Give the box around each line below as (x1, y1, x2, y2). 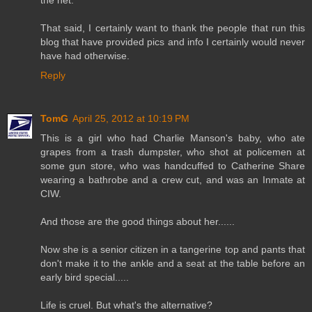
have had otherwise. (40, 50, 130, 62)
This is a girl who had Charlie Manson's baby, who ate (40, 132, 305, 144)
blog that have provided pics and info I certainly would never (40, 36, 305, 48)
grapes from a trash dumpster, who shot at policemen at (40, 146, 305, 158)
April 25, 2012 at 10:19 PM (72, 113, 189, 125)
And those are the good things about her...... (40, 216, 235, 228)
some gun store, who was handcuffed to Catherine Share (40, 160, 305, 172)
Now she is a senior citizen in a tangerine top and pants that (40, 244, 305, 256)
